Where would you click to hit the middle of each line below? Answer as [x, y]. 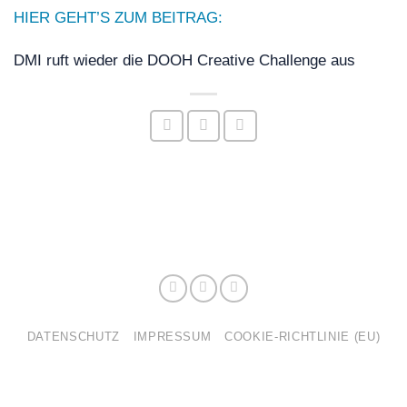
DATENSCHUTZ [73, 336]
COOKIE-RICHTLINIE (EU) [303, 336]
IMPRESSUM [172, 336]
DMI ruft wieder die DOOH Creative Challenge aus [184, 61]
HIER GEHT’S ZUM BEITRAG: [118, 17]
